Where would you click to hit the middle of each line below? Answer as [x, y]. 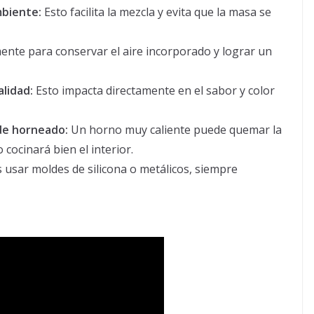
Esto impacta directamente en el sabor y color [154, 91]
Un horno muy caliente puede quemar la [175, 130]
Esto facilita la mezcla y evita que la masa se [156, 12]
